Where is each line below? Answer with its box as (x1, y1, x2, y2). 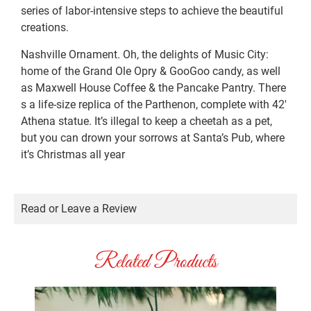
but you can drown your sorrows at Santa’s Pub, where (21, 131, 285, 144)
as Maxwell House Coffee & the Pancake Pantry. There (21, 81, 286, 94)
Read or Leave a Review (21, 202, 137, 216)
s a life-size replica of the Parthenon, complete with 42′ (21, 97, 287, 111)
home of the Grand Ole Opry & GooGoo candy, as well (21, 64, 280, 78)
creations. (21, 21, 69, 35)
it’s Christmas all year (21, 147, 125, 161)
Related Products (94, 249, 217, 276)
